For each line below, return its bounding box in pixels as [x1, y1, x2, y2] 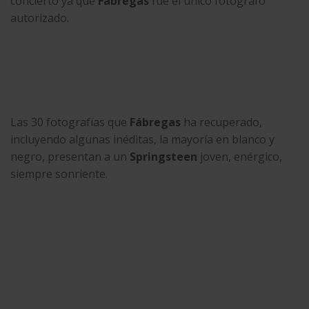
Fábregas [130, 114, 181, 130]
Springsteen [130, 149, 197, 165]
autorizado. [10, 10, 69, 26]
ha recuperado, [181, 114, 262, 130]
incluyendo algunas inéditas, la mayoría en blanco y [10, 132, 275, 148]
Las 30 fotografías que [10, 114, 130, 130]
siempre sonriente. [10, 166, 108, 182]
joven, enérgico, [197, 149, 282, 165]
